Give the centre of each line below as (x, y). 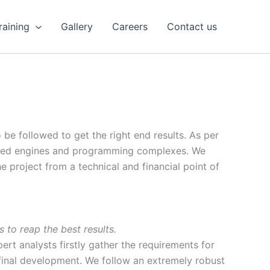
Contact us (192, 27)
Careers (130, 27)
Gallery (77, 27)
